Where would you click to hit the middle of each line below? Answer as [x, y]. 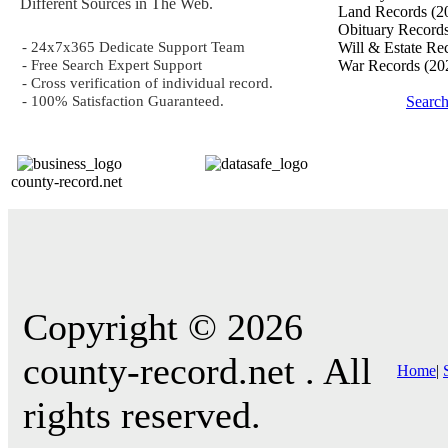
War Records [381, 65]
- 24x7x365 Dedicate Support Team [133, 46]
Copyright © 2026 [163, 327]
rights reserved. [142, 415]
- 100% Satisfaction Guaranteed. [123, 100]
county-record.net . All [197, 371]
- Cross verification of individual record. [147, 82]
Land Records [384, 11]
